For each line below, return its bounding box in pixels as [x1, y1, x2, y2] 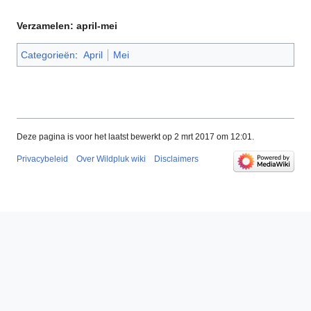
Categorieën [21, 49, 75, 61]
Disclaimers [154, 154, 199, 165]
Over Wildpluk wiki [76, 154, 146, 165]
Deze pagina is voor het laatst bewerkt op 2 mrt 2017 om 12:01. [17, 132, 254, 142]
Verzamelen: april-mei [17, 20, 117, 32]
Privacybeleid [17, 154, 68, 165]
